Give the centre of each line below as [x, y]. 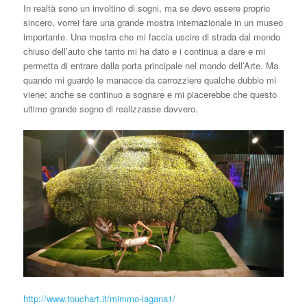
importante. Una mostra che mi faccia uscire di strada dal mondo [151, 36]
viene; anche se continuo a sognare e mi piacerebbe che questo [150, 94]
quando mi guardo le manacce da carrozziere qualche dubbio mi [149, 79]
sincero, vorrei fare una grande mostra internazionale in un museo [153, 22]
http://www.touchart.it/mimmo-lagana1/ [99, 298]
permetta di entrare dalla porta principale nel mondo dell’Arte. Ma [150, 65]
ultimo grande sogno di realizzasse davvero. [110, 108]
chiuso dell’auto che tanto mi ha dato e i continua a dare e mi [144, 51]
